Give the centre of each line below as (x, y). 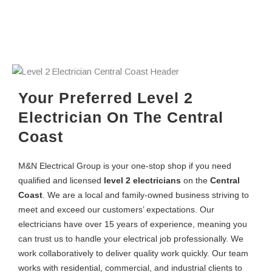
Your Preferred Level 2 (106, 98)
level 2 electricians (142, 181)
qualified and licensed (61, 181)
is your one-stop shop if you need (166, 166)
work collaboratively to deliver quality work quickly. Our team (133, 253)
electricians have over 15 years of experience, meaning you (133, 224)
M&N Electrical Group (59, 166)
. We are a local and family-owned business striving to (146, 195)
